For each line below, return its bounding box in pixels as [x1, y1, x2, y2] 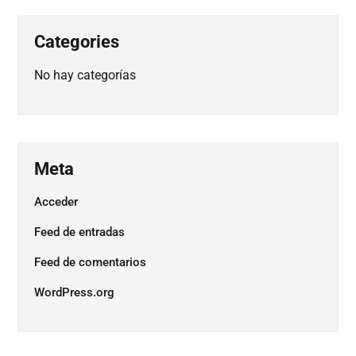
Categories [34, 32, 120, 52]
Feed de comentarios [34, 255, 147, 269]
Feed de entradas [34, 225, 126, 239]
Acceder [34, 195, 79, 209]
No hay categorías [34, 68, 137, 83]
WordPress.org [34, 285, 115, 300]
